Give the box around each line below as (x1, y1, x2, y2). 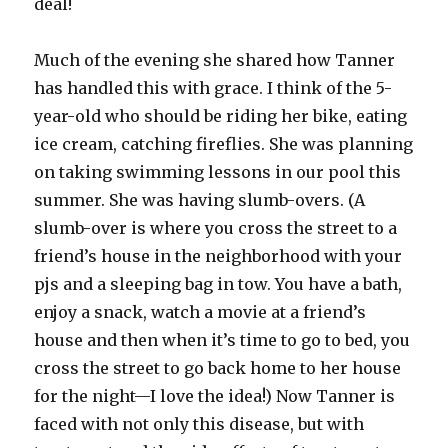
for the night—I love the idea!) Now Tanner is (34, 386, 396, 407)
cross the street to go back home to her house (34, 358, 402, 379)
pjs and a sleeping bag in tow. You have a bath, (34, 274, 403, 295)
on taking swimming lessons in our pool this (34, 162, 402, 183)
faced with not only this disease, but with (34, 414, 365, 435)
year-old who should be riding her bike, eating (34, 106, 408, 127)
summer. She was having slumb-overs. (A (34, 190, 366, 211)
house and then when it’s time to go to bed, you (34, 330, 411, 351)
